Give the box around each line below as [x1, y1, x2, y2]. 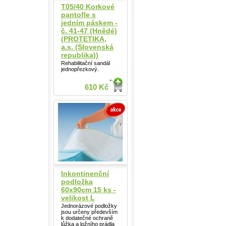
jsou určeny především [61, 208, 118, 215]
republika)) [61, 50, 98, 59]
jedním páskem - [61, 18, 118, 27]
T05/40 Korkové [61, 2, 115, 11]
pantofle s [61, 10, 96, 19]
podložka [61, 177, 93, 186]
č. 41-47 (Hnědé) [61, 26, 117, 35]
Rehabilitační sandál [61, 60, 110, 66]
